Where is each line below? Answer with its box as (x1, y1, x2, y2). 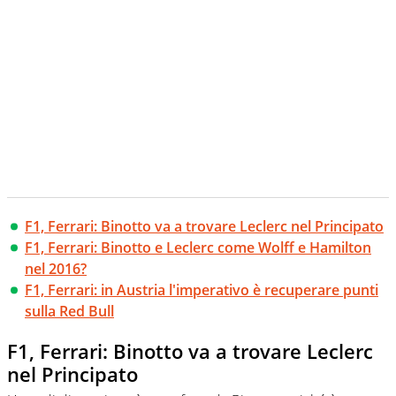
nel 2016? (25, 258, 87, 278)
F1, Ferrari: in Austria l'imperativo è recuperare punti (25, 279, 378, 300)
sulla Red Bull (25, 301, 114, 321)
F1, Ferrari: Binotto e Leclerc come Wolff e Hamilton (25, 237, 371, 257)
